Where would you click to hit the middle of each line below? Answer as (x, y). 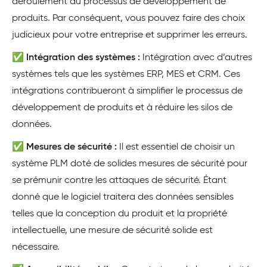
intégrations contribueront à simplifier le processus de (127, 91)
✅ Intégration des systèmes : (77, 58)
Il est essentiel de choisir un (177, 148)
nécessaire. (36, 248)
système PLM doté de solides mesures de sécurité (118, 164)
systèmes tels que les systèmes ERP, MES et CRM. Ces (126, 75)
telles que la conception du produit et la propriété (119, 214)
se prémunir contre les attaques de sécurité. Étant (119, 181)
